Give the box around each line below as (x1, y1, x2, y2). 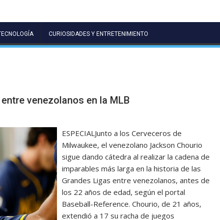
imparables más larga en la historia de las (62, 163, 201, 173)
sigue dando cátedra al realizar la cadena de (62, 151, 210, 162)
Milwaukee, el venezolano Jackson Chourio (62, 139, 203, 150)
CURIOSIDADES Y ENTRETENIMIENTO (49, 30, 148, 37)
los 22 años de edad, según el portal (62, 187, 186, 197)
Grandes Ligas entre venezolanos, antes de (62, 175, 210, 185)
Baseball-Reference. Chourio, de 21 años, (62, 198, 202, 209)
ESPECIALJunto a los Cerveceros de (62, 128, 182, 138)
